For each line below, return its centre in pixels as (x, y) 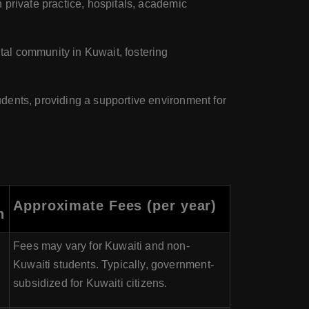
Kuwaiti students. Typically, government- (113, 265)
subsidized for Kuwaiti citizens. (90, 283)
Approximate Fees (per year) (115, 206)
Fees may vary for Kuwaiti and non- (101, 246)
